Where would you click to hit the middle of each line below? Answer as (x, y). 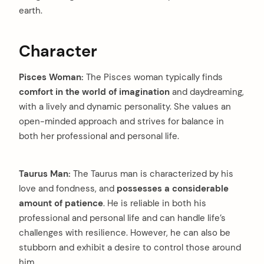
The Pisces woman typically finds (153, 77)
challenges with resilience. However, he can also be (125, 232)
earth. (31, 11)
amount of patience (61, 203)
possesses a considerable (173, 188)
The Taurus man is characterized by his (152, 174)
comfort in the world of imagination (94, 92)
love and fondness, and (68, 188)
